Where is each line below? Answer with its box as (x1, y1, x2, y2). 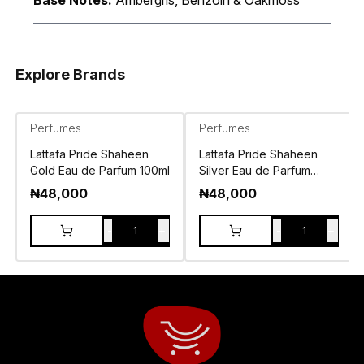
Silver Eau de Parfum (198, 163, 310, 178)
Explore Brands (15, 66, 125, 84)
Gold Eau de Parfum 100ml (29, 163, 170, 178)
